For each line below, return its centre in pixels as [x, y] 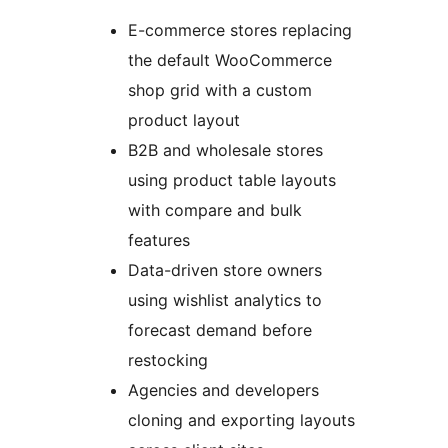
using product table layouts [232, 180]
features [159, 240]
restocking [168, 360]
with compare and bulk [215, 210]
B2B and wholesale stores [225, 150]
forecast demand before [220, 330]
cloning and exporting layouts [241, 420]
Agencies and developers [223, 390]
